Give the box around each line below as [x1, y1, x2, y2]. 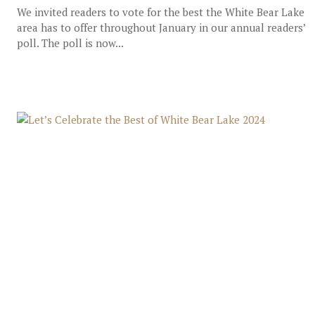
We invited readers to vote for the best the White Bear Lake [16, 5, 304, 19]
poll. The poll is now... [16, 36, 124, 50]
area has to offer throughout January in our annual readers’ [16, 20, 305, 34]
